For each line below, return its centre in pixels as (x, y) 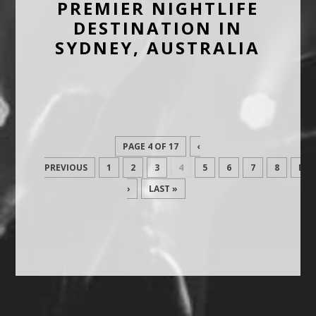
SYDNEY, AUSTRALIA (158, 47)
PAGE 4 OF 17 (151, 146)
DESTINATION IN (158, 28)
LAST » (163, 188)
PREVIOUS (66, 167)
